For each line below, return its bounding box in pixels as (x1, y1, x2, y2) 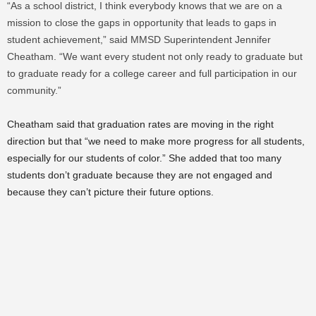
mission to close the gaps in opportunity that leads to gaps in (7, 17, 276, 28)
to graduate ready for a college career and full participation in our (7, 68, 297, 79)
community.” (7, 85, 61, 96)
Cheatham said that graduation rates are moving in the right (7, 119, 274, 130)
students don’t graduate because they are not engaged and (7, 169, 272, 181)
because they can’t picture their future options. (7, 186, 214, 197)
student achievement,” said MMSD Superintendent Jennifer (7, 34, 271, 45)
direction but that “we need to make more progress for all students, (7, 135, 305, 147)
